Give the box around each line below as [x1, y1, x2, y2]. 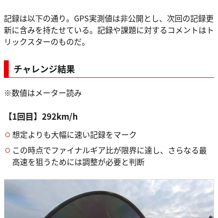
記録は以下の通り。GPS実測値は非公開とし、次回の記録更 [4, 12, 214, 24]
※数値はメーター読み [4, 87, 82, 99]
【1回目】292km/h [4, 110, 78, 123]
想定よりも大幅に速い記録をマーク [12, 128, 137, 141]
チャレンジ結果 [14, 62, 75, 75]
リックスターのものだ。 [4, 36, 90, 48]
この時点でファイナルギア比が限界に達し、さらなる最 [12, 144, 207, 156]
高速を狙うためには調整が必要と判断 [12, 156, 145, 168]
